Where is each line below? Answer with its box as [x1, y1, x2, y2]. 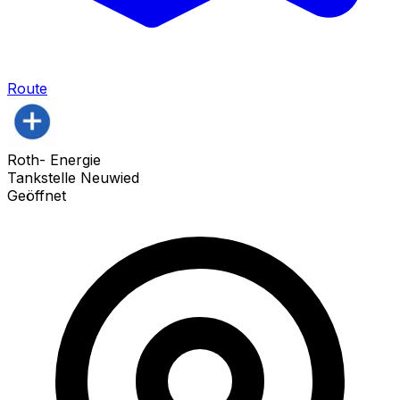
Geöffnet [7, 186, 66, 204]
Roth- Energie [7, 150, 101, 169]
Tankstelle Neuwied [7, 168, 139, 187]
